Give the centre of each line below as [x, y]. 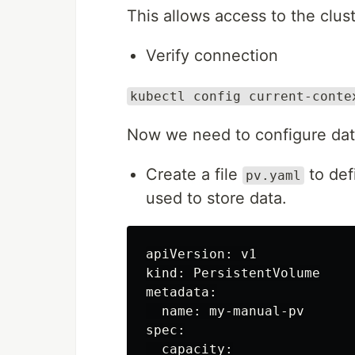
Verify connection [212, 55]
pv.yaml [273, 176]
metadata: [181, 292]
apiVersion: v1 [201, 254]
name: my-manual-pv [225, 311]
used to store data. [216, 198]
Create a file [194, 174]
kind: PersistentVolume [233, 273]
